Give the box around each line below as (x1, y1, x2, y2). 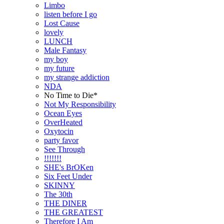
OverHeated (44, 117, 82, 126)
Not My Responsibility (44, 99, 116, 108)
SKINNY (44, 180, 75, 189)
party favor (44, 135, 78, 144)
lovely (44, 27, 63, 36)
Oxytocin (44, 126, 73, 135)
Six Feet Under (44, 171, 92, 180)
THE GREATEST (44, 207, 103, 216)
